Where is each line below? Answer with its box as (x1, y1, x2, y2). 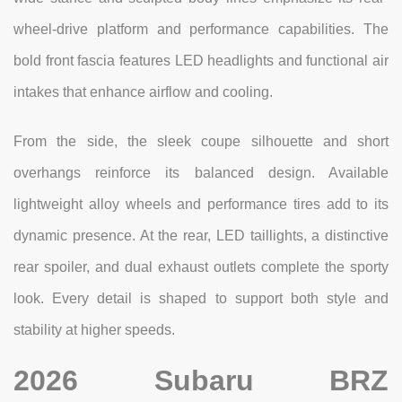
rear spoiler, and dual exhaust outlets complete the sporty (13, 259, 389, 275)
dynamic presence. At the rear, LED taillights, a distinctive (13, 228, 389, 244)
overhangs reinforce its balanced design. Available (13, 165, 389, 181)
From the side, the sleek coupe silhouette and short (13, 134, 389, 150)
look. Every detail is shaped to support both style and (13, 291, 389, 307)
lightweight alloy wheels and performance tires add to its (13, 197, 389, 213)
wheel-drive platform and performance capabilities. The (13, 22, 389, 38)
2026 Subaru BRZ (13, 364, 389, 398)
